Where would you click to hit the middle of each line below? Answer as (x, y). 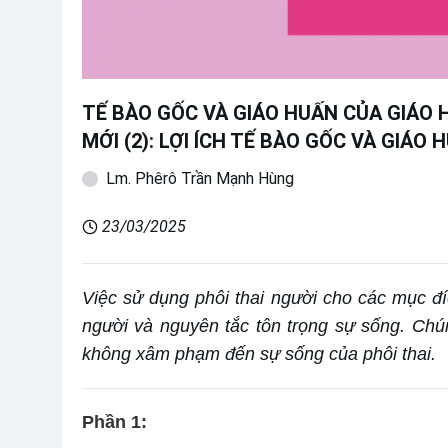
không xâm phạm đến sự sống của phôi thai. (259, 354)
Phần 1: (114, 422)
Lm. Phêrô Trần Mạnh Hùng (200, 179)
